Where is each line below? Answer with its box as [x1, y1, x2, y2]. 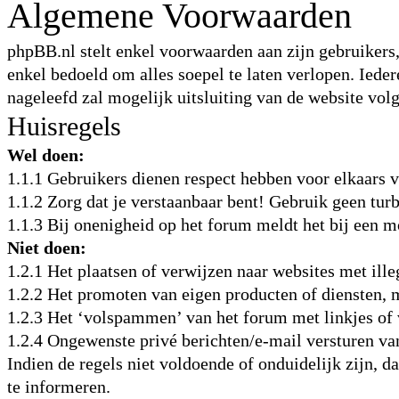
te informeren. [7, 377, 110, 396]
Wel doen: [7, 145, 85, 165]
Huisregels [7, 111, 121, 141]
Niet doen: [7, 238, 86, 257]
